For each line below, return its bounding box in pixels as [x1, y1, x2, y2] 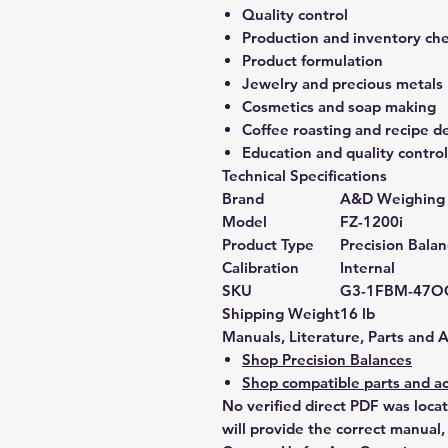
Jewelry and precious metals [242, 74, 443, 93]
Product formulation [242, 51, 383, 70]
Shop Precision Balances [242, 350, 412, 369]
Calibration [222, 258, 299, 277]
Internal [340, 258, 395, 277]
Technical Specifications [222, 166, 387, 185]
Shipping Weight [222, 304, 340, 323]
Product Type [222, 235, 314, 254]
